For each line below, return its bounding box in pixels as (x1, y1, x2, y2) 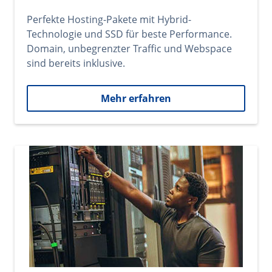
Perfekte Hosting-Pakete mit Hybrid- (27, 13, 191, 26)
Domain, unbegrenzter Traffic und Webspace (27, 42, 232, 55)
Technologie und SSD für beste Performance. (27, 27, 232, 41)
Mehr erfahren (101, 92, 171, 105)
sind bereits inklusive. (27, 56, 125, 70)
